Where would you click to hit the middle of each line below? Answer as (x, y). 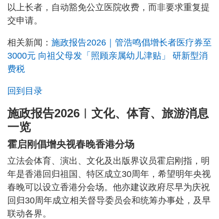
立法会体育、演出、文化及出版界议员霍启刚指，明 (109, 161)
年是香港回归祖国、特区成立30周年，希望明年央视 (109, 174)
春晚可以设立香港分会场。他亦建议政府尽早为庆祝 (109, 187)
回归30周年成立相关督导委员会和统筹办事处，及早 (109, 200)
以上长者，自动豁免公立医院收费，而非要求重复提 (109, 7)
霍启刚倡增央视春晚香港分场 (71, 144)
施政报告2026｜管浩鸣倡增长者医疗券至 (131, 42)
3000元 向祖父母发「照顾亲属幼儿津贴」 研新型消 (108, 55)
